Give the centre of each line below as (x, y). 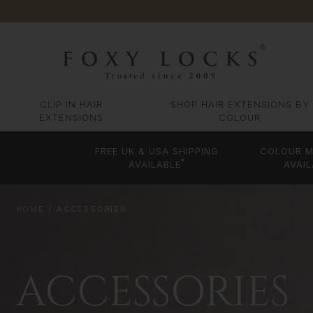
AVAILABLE (155, 165)
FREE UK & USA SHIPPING (157, 151)
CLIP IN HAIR (72, 104)
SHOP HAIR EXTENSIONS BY (240, 104)
